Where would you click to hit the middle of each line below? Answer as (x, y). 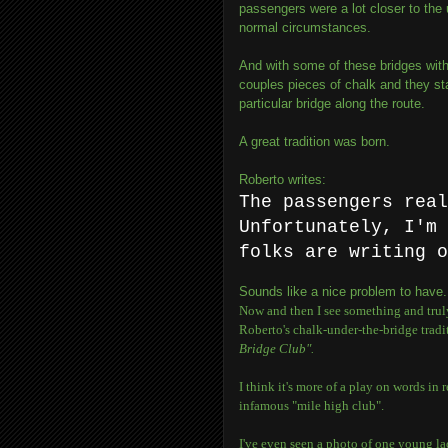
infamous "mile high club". (311, 405)
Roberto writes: (282, 179)
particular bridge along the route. (332, 103)
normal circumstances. (305, 27)
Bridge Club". (276, 348)
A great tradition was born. (314, 141)
